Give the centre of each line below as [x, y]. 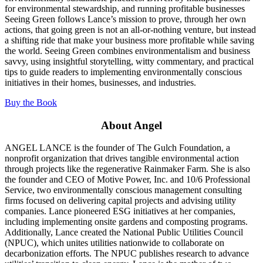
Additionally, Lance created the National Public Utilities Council [124, 232]
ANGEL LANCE [38, 148]
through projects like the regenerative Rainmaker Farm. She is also [127, 169]
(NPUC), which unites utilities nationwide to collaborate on [114, 243]
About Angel [131, 125]
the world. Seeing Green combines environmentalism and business [127, 51]
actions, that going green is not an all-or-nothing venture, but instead [130, 30]
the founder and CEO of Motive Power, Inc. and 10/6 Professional [127, 180]
